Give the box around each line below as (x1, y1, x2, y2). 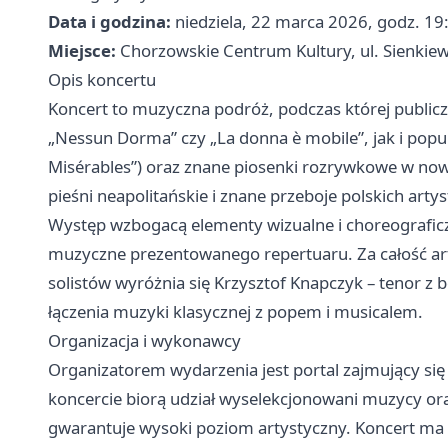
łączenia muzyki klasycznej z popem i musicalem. (48, 300, 423, 323)
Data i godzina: (48, 10, 171, 33)
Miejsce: (48, 39, 116, 62)
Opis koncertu (48, 68, 156, 91)
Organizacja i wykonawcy (48, 329, 241, 352)
